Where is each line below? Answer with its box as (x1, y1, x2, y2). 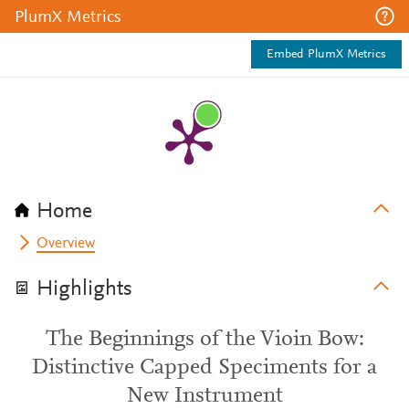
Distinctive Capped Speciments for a (32, 357, 377, 379)
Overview (37, 236, 96, 251)
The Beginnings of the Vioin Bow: (45, 329, 364, 351)
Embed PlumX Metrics (267, 48, 386, 61)
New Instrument (126, 385, 283, 407)
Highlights (37, 278, 132, 300)
